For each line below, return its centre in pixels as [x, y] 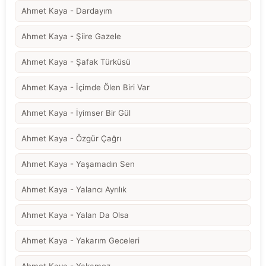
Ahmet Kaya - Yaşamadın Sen [78, 164]
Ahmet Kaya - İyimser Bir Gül [76, 113]
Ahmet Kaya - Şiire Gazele [71, 37]
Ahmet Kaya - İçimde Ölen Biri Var [85, 88]
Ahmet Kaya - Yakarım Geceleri [80, 241]
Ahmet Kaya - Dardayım [67, 11]
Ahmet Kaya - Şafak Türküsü [76, 62]
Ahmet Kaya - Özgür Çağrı [71, 139]
